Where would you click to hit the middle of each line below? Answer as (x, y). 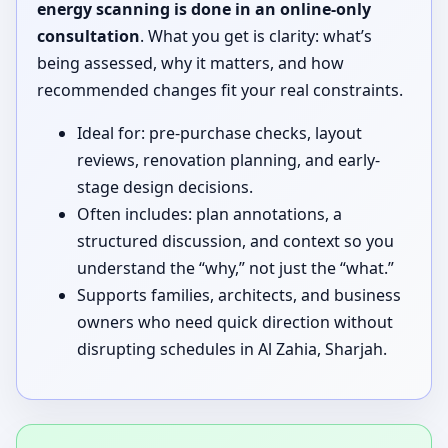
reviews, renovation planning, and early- (228, 159)
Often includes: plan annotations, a (209, 213)
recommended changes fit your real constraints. (220, 89)
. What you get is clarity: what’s (256, 35)
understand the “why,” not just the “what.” (235, 267)
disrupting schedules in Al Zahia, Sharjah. (232, 348)
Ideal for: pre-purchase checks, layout (219, 132)
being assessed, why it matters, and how (190, 62)
